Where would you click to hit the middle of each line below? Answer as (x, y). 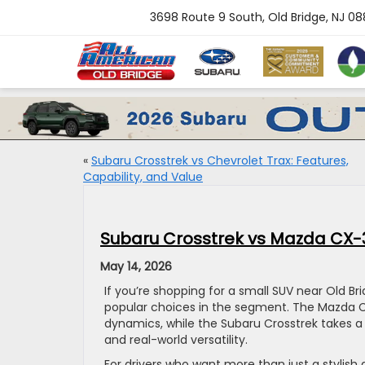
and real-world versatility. (176, 340)
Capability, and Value (143, 177)
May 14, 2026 (136, 267)
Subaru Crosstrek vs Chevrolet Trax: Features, (220, 161)
